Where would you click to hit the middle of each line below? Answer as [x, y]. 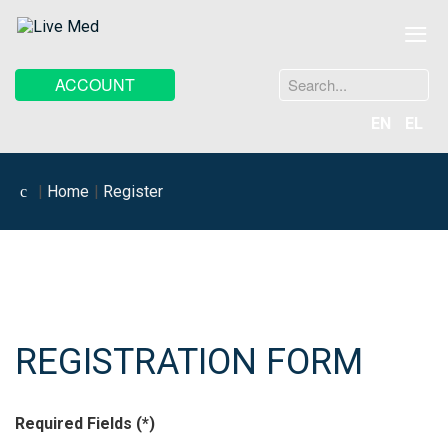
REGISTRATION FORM [189, 362]
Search [259, 80]
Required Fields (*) [85, 423]
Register [133, 191]
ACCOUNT [95, 84]
